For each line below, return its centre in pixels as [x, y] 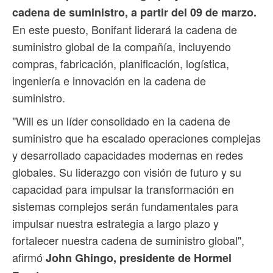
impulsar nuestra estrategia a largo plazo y [115, 223]
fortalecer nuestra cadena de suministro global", [128, 240]
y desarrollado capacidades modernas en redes [128, 155]
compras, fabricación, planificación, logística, [121, 64]
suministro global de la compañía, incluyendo [122, 47]
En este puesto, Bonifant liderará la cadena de [125, 30]
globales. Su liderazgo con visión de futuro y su [127, 172]
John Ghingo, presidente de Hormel [139, 258]
